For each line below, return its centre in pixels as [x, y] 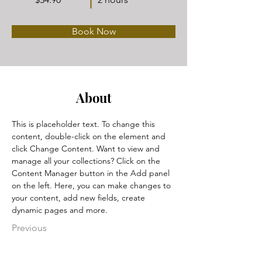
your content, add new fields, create [80, 198]
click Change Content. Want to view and [87, 149]
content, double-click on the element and [90, 136]
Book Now [94, 31]
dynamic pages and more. [60, 210]
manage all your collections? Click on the [87, 161]
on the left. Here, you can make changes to [92, 185]
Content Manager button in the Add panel [92, 173]
